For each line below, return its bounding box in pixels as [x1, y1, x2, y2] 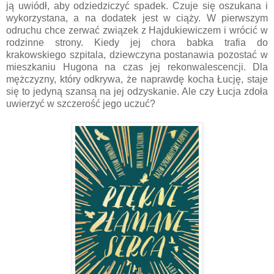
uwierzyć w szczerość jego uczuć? [6, 98, 155, 109]
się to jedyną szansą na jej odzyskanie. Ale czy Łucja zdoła [6, 86, 268, 97]
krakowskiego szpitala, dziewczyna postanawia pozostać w [6, 49, 268, 60]
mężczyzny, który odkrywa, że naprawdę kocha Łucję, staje [6, 73, 268, 84]
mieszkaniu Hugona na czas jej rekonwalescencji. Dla [6, 61, 268, 72]
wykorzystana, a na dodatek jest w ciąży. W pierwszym [6, 12, 268, 23]
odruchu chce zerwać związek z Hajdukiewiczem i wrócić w [6, 24, 268, 35]
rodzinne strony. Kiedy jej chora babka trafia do [6, 37, 268, 48]
